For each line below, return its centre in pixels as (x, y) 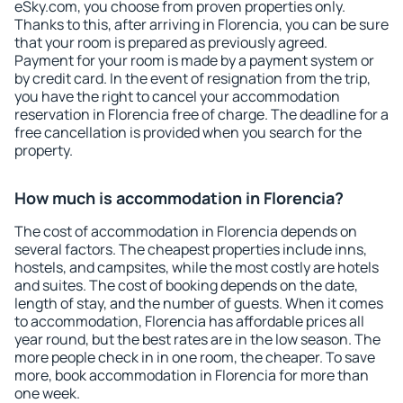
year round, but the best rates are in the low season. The (197, 339)
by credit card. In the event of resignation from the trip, (193, 78)
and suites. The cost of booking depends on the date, (186, 285)
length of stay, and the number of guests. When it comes (199, 303)
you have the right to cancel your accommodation (177, 96)
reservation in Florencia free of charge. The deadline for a (201, 114)
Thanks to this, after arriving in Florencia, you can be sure (201, 24)
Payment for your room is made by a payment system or (194, 60)
